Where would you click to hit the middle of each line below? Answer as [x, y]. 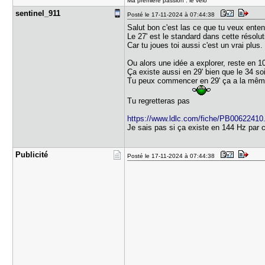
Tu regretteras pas [160, 101]
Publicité [32, 155]
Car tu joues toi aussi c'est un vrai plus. [195, 45]
